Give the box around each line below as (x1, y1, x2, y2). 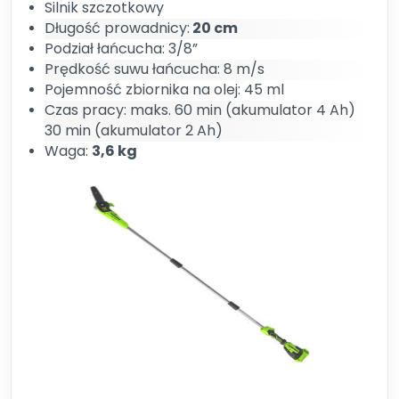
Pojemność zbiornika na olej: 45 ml (45, 79, 284, 100)
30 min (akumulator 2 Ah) (45, 120, 223, 141)
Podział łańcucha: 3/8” (45, 38, 198, 59)
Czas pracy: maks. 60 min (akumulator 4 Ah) (45, 100, 355, 120)
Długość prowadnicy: (45, 18, 190, 38)
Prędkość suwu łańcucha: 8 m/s (45, 59, 265, 79)
